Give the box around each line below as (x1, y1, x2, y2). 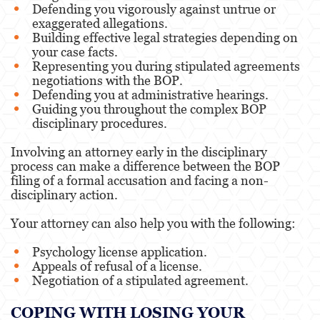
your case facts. (32, 44, 118, 59)
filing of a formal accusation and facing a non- (11, 172, 269, 188)
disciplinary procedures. (32, 115, 167, 131)
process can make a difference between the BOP (11, 158, 280, 174)
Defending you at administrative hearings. (32, 86, 269, 102)
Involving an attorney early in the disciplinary (11, 144, 267, 159)
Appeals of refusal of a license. (32, 258, 202, 274)
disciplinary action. (11, 186, 118, 202)
